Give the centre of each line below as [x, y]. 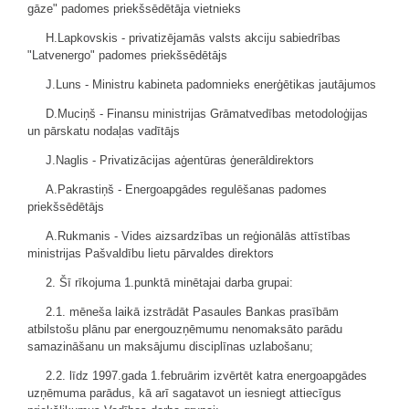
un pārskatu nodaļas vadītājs [104, 131]
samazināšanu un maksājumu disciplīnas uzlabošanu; [170, 346]
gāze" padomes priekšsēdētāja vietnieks [134, 9]
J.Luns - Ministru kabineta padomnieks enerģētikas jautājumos [211, 84]
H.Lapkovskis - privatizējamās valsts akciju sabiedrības [193, 38]
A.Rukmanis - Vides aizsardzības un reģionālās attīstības [198, 236]
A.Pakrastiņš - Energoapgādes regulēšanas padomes [186, 189]
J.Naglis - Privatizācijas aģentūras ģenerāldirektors [180, 160]
